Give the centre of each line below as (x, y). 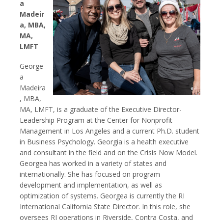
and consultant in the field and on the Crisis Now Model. (109, 153)
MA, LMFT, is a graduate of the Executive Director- (101, 110)
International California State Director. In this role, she (105, 207)
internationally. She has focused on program (90, 174)
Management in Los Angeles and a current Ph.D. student (110, 131)
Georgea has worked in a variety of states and (93, 164)
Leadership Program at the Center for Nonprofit (96, 120)
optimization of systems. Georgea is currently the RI (102, 196)
